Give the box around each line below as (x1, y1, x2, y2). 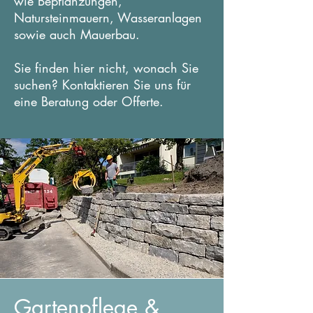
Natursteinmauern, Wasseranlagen (14, 9, 202, 26)
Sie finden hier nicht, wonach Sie (14, 59, 198, 76)
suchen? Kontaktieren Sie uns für (14, 76, 191, 93)
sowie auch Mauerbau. (14, 26, 140, 43)
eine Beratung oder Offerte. (14, 93, 163, 110)
